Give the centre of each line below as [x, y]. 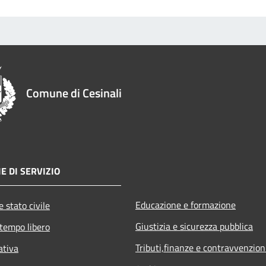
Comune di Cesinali [74, 93]
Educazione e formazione [186, 205]
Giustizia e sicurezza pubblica [194, 227]
